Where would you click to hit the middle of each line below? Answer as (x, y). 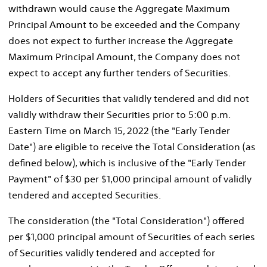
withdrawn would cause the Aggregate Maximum (119, 8)
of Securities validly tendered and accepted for (112, 252)
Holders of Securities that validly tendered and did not (129, 98)
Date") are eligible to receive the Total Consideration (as (132, 146)
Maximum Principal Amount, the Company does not (124, 56)
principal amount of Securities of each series (155, 236)
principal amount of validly (191, 178)
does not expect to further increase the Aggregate (121, 40)
